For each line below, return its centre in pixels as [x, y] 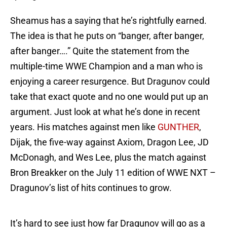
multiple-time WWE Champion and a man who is [106, 66]
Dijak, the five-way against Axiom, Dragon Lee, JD [109, 142]
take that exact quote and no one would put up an [109, 97]
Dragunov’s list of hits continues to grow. [91, 188]
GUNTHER [178, 127]
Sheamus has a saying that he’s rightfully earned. [108, 21]
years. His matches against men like [84, 127]
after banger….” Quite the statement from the [100, 51]
